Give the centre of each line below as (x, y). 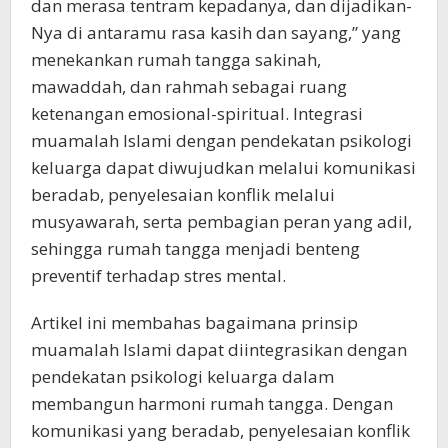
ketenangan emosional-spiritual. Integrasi (197, 113)
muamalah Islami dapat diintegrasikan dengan (219, 349)
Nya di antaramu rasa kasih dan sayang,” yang (216, 32)
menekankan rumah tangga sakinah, (176, 59)
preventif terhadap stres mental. (158, 275)
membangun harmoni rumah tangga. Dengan (212, 403)
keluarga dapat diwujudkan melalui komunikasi (223, 167)
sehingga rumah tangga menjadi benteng (195, 248)
